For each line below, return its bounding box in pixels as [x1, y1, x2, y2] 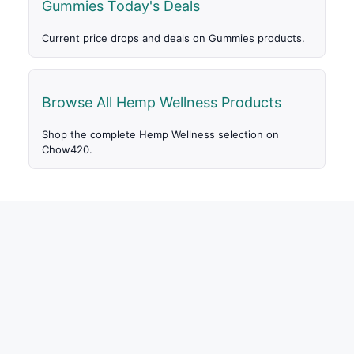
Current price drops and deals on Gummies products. [42, 32, 305, 45]
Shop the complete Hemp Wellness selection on [42, 128, 279, 141]
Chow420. [42, 143, 92, 156]
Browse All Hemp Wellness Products [42, 94, 281, 111]
